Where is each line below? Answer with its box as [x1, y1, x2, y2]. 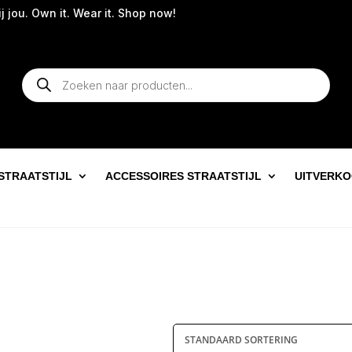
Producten [21, 67, 79, 80]
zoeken [21, 78, 63, 91]
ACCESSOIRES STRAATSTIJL [105, 170, 262, 182]
